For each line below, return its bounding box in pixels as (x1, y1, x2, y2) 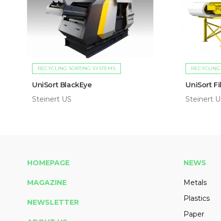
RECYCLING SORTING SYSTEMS (37, 65, 115, 72)
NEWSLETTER (27, 197, 79, 207)
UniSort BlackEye (32, 80, 92, 89)
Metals (183, 178, 207, 187)
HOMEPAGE (27, 158, 70, 167)
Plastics (183, 193, 210, 203)
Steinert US (32, 94, 72, 104)
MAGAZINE (27, 178, 67, 187)
